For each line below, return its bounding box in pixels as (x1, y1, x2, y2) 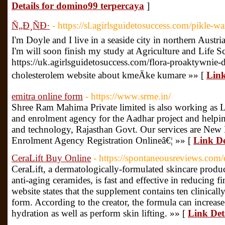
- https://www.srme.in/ (85, 91, 171, 101)
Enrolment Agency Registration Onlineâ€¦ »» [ (12, 135, 193, 146)
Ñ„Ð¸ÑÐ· (12, 20, 50, 31)
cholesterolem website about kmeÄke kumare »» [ (12, 70, 206, 80)
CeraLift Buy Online (12, 153, 91, 163)
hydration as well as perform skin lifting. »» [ (12, 208, 188, 218)
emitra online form (12, 91, 83, 101)
